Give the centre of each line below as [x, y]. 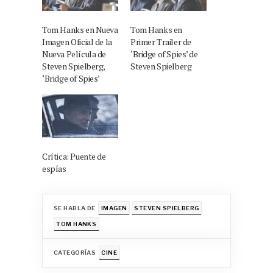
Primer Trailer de [161, 42]
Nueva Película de [74, 54]
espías [54, 169]
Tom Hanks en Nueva [80, 30]
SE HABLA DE [74, 208]
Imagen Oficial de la [77, 42]
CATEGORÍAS [75, 252]
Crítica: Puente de [74, 157]
